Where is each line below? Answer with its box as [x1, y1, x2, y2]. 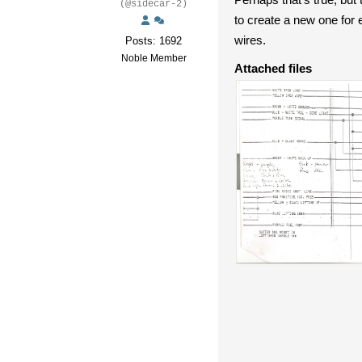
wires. [234, 33, 266, 48]
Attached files [234, 61, 312, 76]
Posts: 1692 [125, 35, 182, 48]
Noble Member [120, 53, 187, 65]
